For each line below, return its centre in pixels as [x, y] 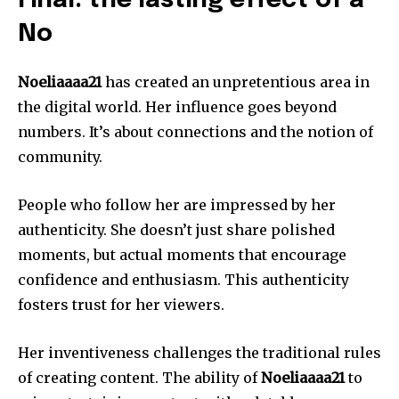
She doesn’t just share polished [223, 230]
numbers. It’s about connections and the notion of [195, 132]
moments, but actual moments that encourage [182, 255]
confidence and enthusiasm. [119, 280]
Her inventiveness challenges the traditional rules [199, 353]
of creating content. [88, 378]
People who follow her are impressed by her [177, 205]
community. [60, 157]
